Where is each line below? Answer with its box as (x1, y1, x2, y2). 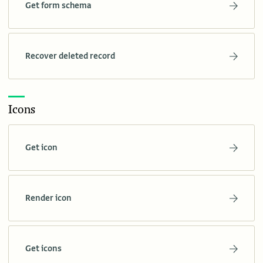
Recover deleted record (25, 50, 115, 62)
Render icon (25, 193, 72, 204)
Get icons (25, 243, 62, 254)
